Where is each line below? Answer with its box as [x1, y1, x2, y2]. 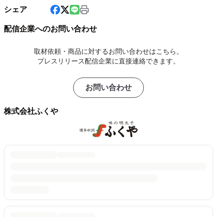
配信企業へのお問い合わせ [4, 24, 97, 33]
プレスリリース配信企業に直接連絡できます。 [37, 57, 180, 65]
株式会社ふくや [4, 107, 58, 115]
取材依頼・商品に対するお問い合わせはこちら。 [34, 47, 183, 55]
